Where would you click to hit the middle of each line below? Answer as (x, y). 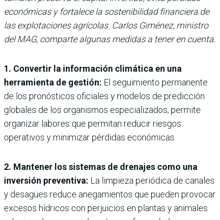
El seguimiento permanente (155, 82)
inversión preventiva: (47, 180)
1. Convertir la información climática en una (93, 68)
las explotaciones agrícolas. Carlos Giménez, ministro (106, 25)
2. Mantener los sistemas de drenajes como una (101, 166)
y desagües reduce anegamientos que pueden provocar (110, 194)
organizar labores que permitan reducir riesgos (93, 123)
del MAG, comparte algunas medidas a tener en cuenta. (110, 39)
